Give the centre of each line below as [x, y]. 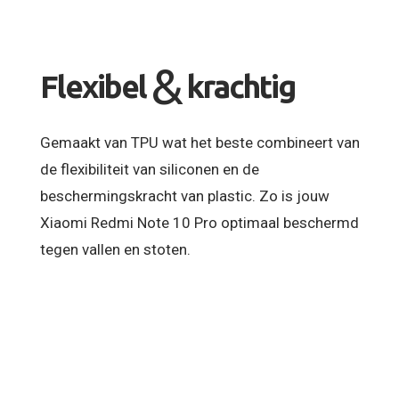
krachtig [240, 86]
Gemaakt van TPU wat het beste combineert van [200, 143]
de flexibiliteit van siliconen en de [150, 170]
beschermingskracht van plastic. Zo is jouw [185, 196]
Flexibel [93, 86]
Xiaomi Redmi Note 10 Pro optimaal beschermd [199, 223]
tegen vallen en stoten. [115, 250]
